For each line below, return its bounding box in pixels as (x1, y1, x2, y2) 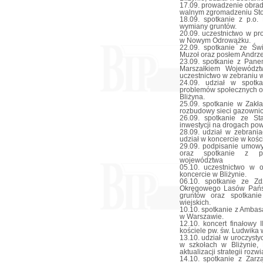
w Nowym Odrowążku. (179, 37, 251, 44)
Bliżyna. (179, 93, 205, 100)
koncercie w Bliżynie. (179, 171, 247, 178)
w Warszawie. (179, 213, 224, 220)
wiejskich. (179, 199, 211, 206)
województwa (179, 157, 223, 164)
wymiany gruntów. (179, 23, 237, 30)
